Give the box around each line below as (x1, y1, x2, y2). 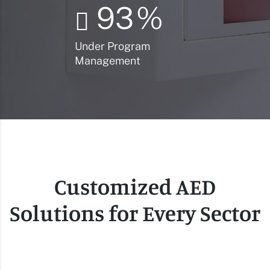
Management (75, 54, 140, 67)
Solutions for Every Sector (10, 199, 260, 227)
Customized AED (54, 172, 216, 200)
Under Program (75, 39, 150, 52)
